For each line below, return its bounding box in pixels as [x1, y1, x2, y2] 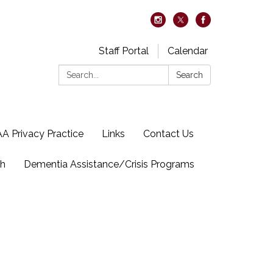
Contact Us [143, 128, 194, 140]
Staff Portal [99, 45, 149, 57]
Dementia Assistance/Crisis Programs [24, 158, 194, 170]
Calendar [168, 45, 208, 57]
